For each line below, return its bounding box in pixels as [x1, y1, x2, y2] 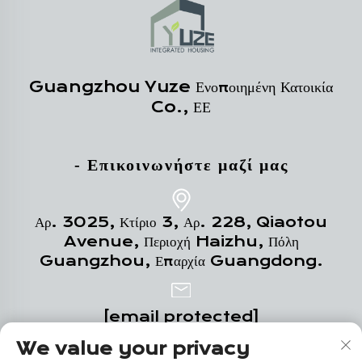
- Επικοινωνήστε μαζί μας [74, 155, 288, 174]
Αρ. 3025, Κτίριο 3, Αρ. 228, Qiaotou [35, 213, 327, 231]
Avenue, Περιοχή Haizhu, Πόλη [63, 232, 299, 250]
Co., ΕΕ [151, 97, 211, 116]
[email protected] [103, 307, 259, 326]
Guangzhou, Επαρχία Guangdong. [39, 251, 323, 270]
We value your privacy [16, 339, 250, 360]
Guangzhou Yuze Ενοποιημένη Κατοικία [29, 77, 333, 96]
